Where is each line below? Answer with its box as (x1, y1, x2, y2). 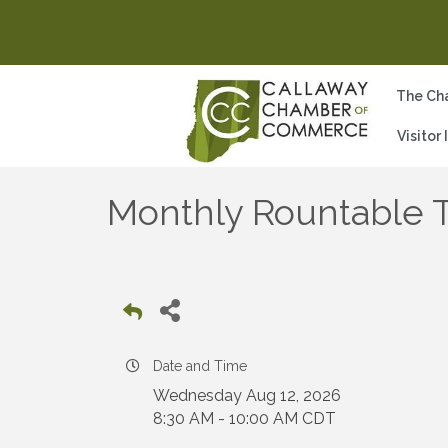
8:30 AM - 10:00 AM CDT (153, 408, 336, 428)
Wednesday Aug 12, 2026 (153, 385, 341, 405)
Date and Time (153, 357, 247, 374)
